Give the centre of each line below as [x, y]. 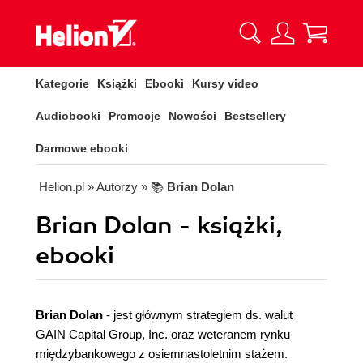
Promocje [135, 116]
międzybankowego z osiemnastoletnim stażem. [162, 354]
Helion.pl [62, 187]
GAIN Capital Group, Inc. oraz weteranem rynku [163, 334]
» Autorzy [113, 187]
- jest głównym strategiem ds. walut [199, 315]
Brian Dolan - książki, [159, 226]
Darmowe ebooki [82, 148]
